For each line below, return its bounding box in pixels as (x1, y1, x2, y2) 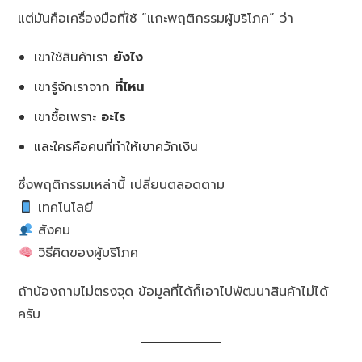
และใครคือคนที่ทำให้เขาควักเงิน (34, 137, 199, 157)
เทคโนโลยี (32, 198, 93, 218)
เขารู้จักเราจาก (34, 78, 116, 97)
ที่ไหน (115, 78, 145, 97)
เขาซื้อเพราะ (34, 107, 102, 127)
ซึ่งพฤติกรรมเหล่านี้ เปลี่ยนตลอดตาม (18, 175, 225, 196)
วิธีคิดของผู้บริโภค (32, 243, 138, 263)
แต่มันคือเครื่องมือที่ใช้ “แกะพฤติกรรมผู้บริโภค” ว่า (18, 9, 294, 29)
